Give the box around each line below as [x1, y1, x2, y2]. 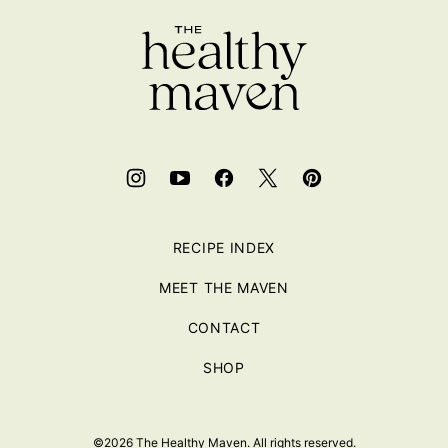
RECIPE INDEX [172, 238, 276, 256]
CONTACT [187, 318, 261, 336]
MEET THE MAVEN [159, 278, 289, 296]
